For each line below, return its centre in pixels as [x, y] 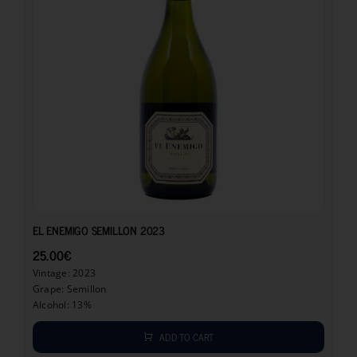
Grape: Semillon [69, 289]
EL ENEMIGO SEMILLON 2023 [98, 230]
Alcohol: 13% [62, 305]
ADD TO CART [187, 337]
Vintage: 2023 [64, 273]
